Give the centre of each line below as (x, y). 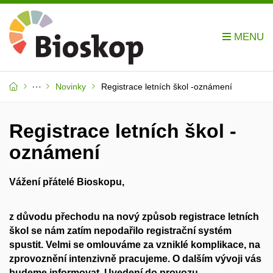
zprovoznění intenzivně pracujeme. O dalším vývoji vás (135, 258)
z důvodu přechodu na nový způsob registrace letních (134, 216)
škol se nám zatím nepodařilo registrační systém (120, 230)
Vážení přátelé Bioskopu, (67, 182)
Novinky (71, 87)
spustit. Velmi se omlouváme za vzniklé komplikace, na (135, 244)
